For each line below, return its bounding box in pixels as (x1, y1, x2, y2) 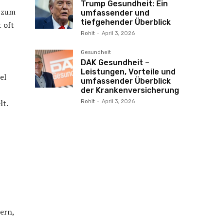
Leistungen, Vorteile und (81, 67, 176, 76)
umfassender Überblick (81, 76, 171, 86)
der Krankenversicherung (81, 86, 179, 95)
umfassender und (81, 8, 149, 18)
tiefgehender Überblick (81, 18, 171, 27)
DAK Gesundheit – (81, 58, 149, 67)
